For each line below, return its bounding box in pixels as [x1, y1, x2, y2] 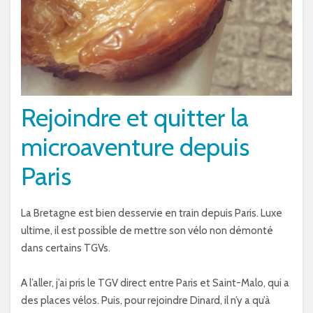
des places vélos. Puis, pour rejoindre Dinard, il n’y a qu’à [21, 293, 270, 307]
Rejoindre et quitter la [21, 101, 249, 133]
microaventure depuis [21, 131, 249, 162]
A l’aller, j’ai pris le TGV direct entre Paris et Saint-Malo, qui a [21, 276, 289, 289]
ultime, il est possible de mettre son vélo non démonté [21, 224, 273, 237]
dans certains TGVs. [21, 241, 110, 254]
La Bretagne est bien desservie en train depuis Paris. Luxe [21, 206, 282, 219]
